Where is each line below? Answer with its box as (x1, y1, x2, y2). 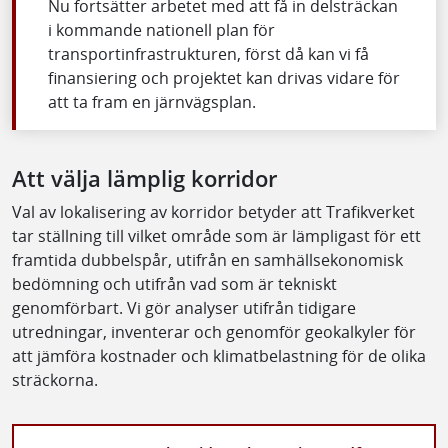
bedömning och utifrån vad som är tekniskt (12, 272, 337, 295)
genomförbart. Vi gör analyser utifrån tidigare (12, 296, 356, 319)
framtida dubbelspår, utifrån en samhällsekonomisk (12, 248, 403, 271)
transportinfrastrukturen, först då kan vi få (48, 42, 369, 65)
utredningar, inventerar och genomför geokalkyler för (12, 320, 416, 343)
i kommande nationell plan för (48, 18, 275, 41)
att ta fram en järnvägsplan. (48, 90, 256, 113)
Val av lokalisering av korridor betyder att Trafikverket (12, 200, 415, 223)
